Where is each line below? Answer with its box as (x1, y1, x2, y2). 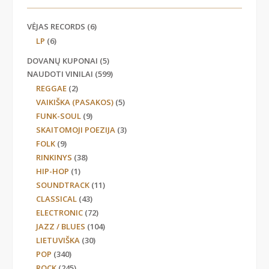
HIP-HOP (36, 166, 69, 177)
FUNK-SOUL (36, 110, 81, 122)
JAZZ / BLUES (36, 221, 85, 232)
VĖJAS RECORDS (27, 21, 85, 32)
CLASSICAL (36, 193, 77, 205)
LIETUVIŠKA (36, 235, 80, 246)
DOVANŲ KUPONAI (27, 55, 98, 67)
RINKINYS (36, 152, 72, 163)
